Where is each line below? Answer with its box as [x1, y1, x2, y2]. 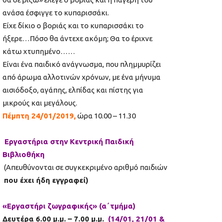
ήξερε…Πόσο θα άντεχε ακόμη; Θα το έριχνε [2, 34, 153, 43]
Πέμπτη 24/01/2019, [2, 111, 76, 120]
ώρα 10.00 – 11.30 [77, 111, 136, 120]
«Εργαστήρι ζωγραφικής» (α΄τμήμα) [2, 202, 135, 211]
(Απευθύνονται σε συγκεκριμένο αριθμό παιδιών [2, 163, 167, 172]
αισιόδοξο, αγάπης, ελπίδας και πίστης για [2, 86, 143, 95]
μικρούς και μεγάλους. [2, 99, 77, 108]
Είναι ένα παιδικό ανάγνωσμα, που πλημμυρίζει [2, 60, 161, 69]
